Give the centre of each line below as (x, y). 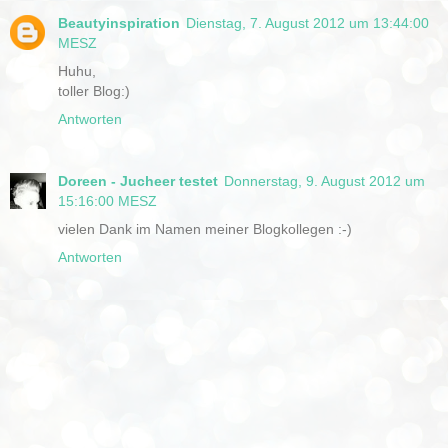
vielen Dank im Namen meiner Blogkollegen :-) (205, 228)
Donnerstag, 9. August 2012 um (324, 180)
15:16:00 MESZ (107, 200)
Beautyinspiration (119, 22)
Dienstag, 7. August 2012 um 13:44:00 (307, 22)
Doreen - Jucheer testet (138, 180)
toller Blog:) (94, 90)
